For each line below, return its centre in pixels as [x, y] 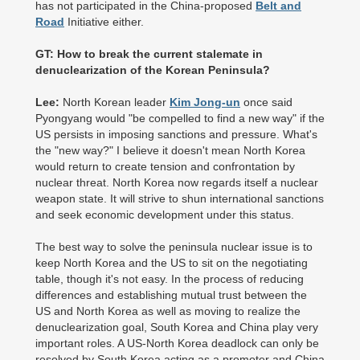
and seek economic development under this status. [166, 215]
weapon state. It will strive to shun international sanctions [180, 198]
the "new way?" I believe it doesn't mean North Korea [170, 150]
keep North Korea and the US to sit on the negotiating [172, 263]
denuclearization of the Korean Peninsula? [154, 70]
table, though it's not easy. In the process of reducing [170, 279]
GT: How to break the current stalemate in [149, 54]
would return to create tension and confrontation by [165, 166]
